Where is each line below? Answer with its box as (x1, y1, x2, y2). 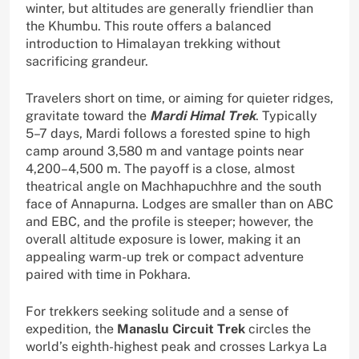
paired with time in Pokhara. (26, 267, 191, 283)
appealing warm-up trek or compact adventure (26, 249, 304, 265)
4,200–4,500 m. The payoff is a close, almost (26, 161, 295, 177)
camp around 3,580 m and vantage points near (26, 143, 304, 159)
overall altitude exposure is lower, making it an (26, 232, 301, 248)
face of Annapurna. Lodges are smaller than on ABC (26, 196, 333, 212)
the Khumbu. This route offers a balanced (26, 18, 272, 34)
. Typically (256, 108, 317, 124)
